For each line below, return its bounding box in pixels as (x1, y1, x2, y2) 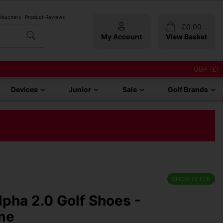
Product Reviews (25, 13, 65, 20)
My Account (101, 32, 142, 41)
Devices (11, 85, 38, 94)
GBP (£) (194, 65, 219, 73)
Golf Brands (167, 85, 208, 94)
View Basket (166, 32, 207, 41)
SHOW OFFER (172, 175, 211, 183)
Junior (69, 85, 92, 94)
